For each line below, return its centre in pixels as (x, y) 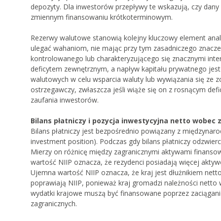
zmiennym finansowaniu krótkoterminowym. (102, 17)
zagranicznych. (54, 204)
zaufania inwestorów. (65, 100)
